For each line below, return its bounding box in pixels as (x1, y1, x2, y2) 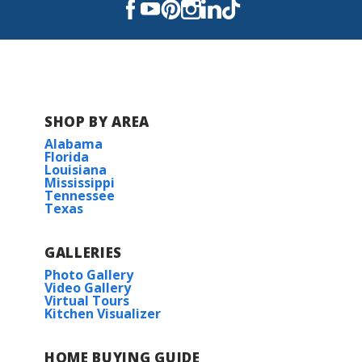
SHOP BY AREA (44, 112, 150, 131)
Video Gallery (44, 278, 131, 297)
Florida (44, 147, 89, 166)
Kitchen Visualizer (44, 304, 161, 322)
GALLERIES (44, 242, 123, 262)
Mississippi (44, 173, 115, 192)
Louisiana (44, 160, 107, 179)
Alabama (44, 134, 103, 153)
